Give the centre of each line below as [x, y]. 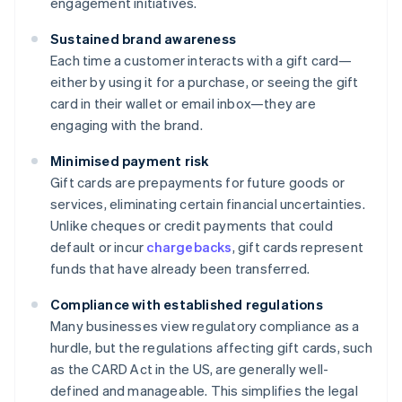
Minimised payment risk [130, 161]
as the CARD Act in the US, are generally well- [190, 369]
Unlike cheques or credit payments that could [192, 226]
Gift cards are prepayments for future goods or [198, 183]
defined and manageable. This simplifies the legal [204, 391]
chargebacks [189, 247]
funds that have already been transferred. [180, 269]
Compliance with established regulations [187, 305]
